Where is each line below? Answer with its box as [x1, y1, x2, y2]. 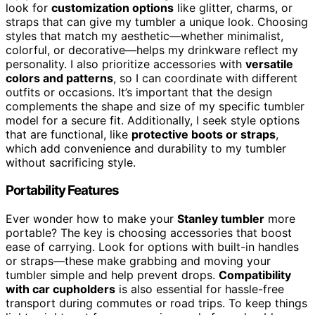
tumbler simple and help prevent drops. [6, 268, 219, 283]
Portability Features [6, 182, 120, 199]
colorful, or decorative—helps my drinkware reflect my [6, 42, 298, 57]
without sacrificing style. [6, 155, 136, 169]
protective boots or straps [131, 127, 276, 141]
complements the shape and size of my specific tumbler [6, 98, 304, 113]
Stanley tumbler [177, 212, 264, 226]
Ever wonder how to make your [6, 212, 177, 226]
